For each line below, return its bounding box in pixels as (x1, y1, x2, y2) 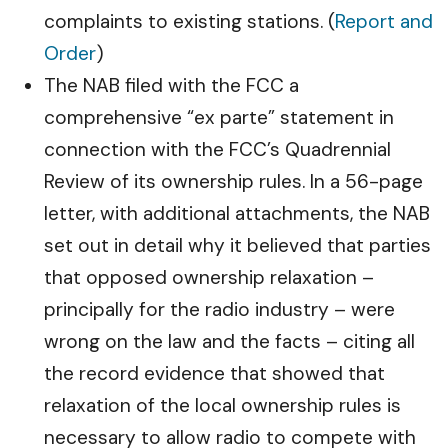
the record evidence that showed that (44, 361, 385, 386)
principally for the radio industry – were (44, 297, 395, 322)
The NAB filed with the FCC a (44, 73, 299, 98)
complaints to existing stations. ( (44, 9, 335, 34)
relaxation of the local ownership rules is (44, 393, 401, 418)
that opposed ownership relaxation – (44, 265, 374, 290)
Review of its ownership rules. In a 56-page (44, 169, 423, 194)
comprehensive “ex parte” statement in (44, 105, 394, 130)
